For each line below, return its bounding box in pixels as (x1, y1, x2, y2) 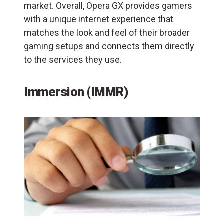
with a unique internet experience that (24, 13, 173, 24)
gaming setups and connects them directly (24, 40, 194, 51)
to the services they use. (24, 54, 122, 65)
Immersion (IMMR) (24, 84, 128, 99)
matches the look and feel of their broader (24, 27, 190, 38)
